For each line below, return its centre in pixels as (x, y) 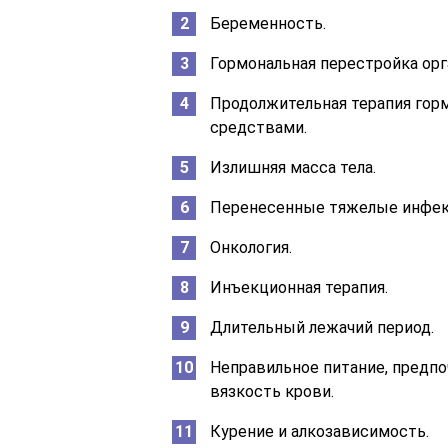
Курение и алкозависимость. (319, 431)
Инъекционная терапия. (299, 287)
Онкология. (251, 247)
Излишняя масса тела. (293, 167)
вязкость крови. (272, 391)
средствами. (258, 127)
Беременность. (268, 23)
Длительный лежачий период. (322, 327)
